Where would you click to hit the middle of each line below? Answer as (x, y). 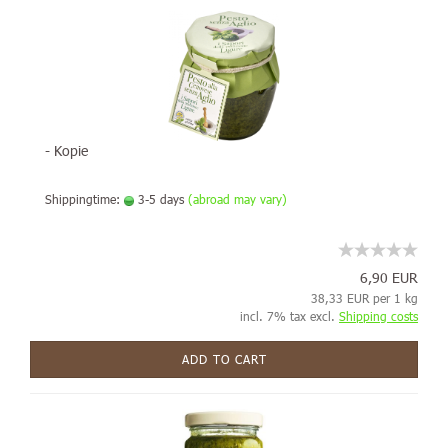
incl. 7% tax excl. (289, 316)
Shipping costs (378, 316)
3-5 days (159, 199)
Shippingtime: (84, 199)
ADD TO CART (224, 359)
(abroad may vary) (237, 199)
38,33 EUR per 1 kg (364, 298)
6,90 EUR (389, 277)
